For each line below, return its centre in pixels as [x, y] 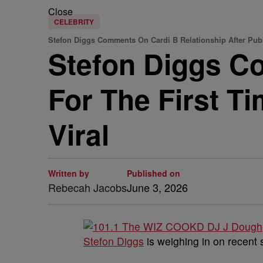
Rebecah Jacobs [87, 187]
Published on [154, 173]
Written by [69, 173]
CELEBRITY [74, 22]
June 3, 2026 [157, 187]
